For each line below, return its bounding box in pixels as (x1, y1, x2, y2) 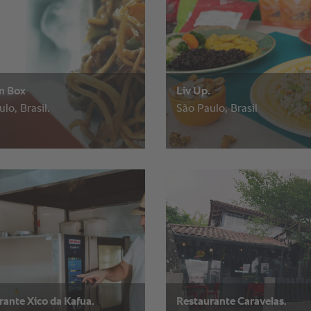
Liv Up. (176, 85, 210, 97)
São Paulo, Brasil (176, 103, 258, 115)
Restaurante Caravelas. (176, 296, 287, 308)
